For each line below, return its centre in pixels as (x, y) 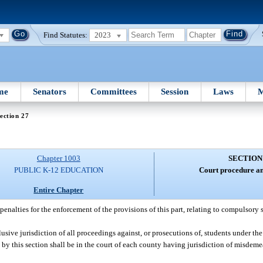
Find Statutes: (66, 35)
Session (175, 91)
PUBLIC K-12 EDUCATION (58, 170)
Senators (49, 91)
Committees (114, 91)
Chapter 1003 (58, 159)
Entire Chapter (59, 190)
